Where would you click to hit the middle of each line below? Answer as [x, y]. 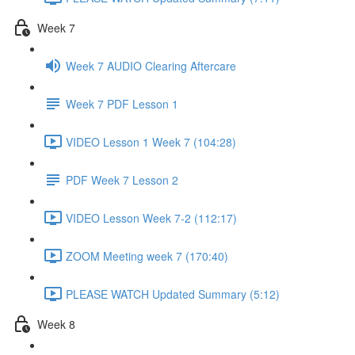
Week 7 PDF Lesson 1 [122, 103]
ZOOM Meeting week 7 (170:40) [147, 256]
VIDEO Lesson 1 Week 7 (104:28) [151, 141]
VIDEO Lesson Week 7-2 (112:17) [151, 218]
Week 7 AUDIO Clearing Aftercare [151, 65]
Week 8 [56, 324]
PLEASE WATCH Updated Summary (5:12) [173, 294]
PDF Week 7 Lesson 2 [122, 179]
